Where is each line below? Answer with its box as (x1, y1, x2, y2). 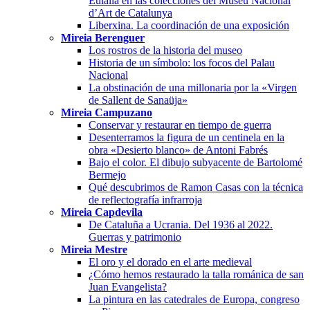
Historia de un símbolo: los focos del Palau (89, 56, 275, 69)
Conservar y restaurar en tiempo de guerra (89, 118, 271, 131)
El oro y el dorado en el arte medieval (89, 255, 252, 268)
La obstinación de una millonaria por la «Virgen (89, 81, 297, 93)
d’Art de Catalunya (89, 6, 172, 19)
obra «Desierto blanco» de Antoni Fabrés (89, 143, 268, 156)
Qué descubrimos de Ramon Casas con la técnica (89, 181, 303, 193)
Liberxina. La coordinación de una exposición (89, 19, 289, 31)
